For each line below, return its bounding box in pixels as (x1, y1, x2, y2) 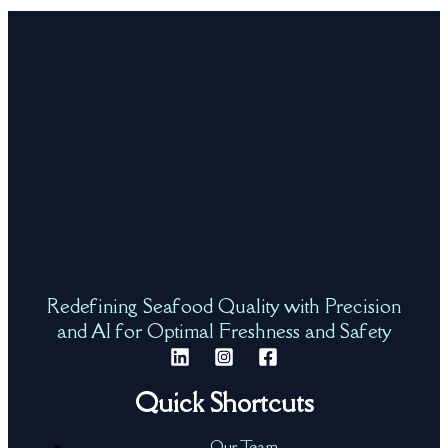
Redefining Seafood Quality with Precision (47, 292, 401, 319)
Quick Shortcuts (134, 385, 314, 420)
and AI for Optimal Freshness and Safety (57, 317, 391, 344)
